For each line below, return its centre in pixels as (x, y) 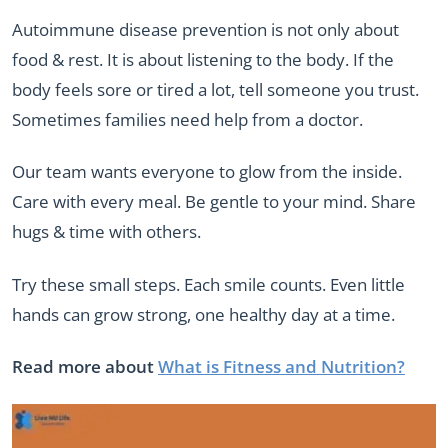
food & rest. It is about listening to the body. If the (203, 59)
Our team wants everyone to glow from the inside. (207, 172)
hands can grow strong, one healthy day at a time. (203, 314)
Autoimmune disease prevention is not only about (205, 29)
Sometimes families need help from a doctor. (187, 119)
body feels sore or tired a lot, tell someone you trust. (215, 89)
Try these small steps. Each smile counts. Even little (208, 284)
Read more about (85, 367)
